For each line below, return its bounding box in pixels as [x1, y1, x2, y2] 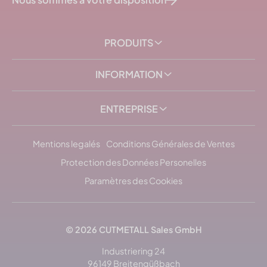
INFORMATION [95, 68, 163, 81]
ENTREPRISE [100, 103, 158, 116]
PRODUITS [104, 36, 153, 49]
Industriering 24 [102, 245, 165, 256]
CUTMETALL [98, 224, 149, 235]
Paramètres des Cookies [85, 175, 182, 187]
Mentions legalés [32, 138, 100, 150]
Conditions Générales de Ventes [105, 138, 235, 150]
